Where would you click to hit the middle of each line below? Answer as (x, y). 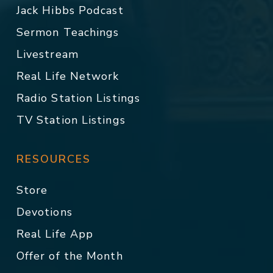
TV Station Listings (71, 120)
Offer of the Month (69, 256)
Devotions (44, 212)
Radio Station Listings (78, 98)
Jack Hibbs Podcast (70, 10)
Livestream (47, 54)
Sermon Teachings (68, 32)
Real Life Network (68, 76)
